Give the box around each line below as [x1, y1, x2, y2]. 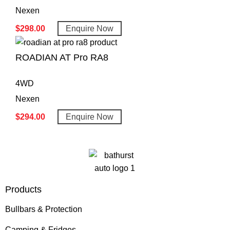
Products [5, 184, 42, 195]
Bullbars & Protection [5, 204, 82, 214]
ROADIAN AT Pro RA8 [15, 52, 108, 63]
